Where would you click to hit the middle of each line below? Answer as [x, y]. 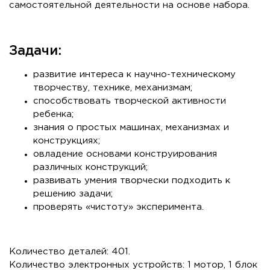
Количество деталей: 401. [70, 252]
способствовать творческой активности [130, 101]
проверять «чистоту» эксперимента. [118, 207]
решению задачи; [73, 194]
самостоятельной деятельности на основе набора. [129, 5]
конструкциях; [67, 141]
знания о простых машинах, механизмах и [131, 128]
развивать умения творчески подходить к [132, 181]
